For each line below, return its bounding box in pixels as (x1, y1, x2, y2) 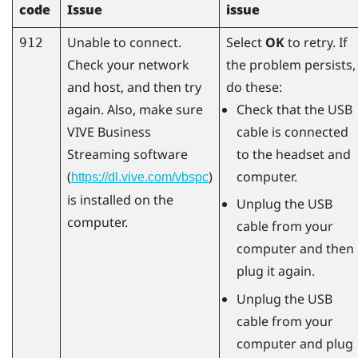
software (130, 145, 188, 163)
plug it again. (236, 262, 315, 280)
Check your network (67, 55, 189, 74)
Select (226, 33, 265, 51)
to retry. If (284, 33, 348, 51)
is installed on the (67, 190, 173, 209)
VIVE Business (67, 122, 151, 141)
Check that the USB (236, 100, 352, 118)
